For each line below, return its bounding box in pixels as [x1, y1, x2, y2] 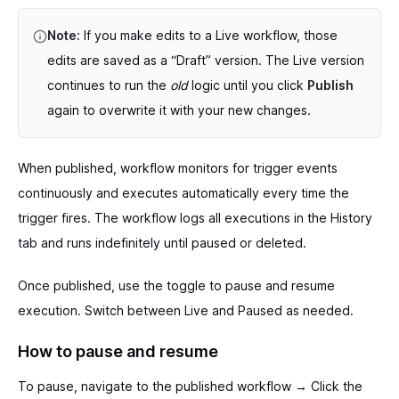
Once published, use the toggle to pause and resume [18, 277, 335, 293]
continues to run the [47, 77, 170, 93]
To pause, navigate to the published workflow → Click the [18, 378, 362, 394]
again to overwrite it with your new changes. [47, 102, 311, 118]
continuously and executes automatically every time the [18, 184, 349, 200]
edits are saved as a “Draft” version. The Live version [47, 52, 364, 68]
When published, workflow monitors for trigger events [18, 159, 338, 175]
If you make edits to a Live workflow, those [80, 27, 338, 43]
